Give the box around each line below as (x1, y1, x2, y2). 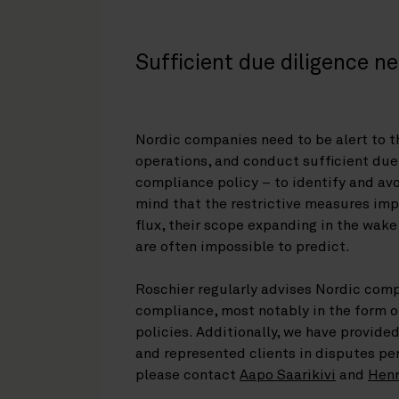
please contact (135, 367, 240, 382)
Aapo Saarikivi (240, 367, 336, 382)
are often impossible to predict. (135, 239, 350, 254)
